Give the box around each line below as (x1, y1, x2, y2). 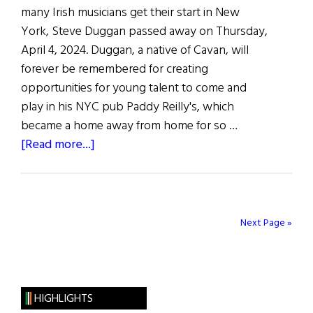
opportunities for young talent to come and (21, 78, 247, 99)
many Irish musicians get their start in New (21, 3, 240, 24)
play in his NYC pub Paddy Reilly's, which (21, 97, 234, 118)
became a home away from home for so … (21, 116, 238, 137)
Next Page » (240, 215, 292, 232)
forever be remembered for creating (21, 59, 208, 80)
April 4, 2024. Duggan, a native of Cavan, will (21, 41, 249, 61)
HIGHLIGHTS (34, 290, 93, 309)
